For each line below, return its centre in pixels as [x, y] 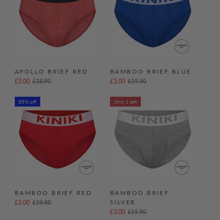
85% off [27, 102]
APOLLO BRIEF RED [52, 71]
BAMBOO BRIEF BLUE [151, 71]
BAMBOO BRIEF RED [54, 193]
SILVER [123, 202]
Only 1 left [125, 102]
